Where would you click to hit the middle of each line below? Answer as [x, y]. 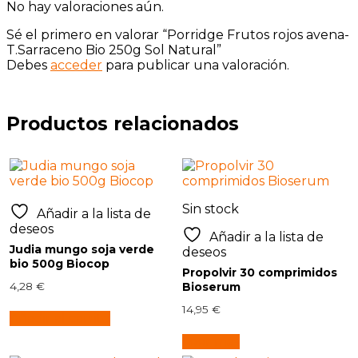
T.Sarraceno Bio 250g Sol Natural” [114, 50]
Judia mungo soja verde [82, 249]
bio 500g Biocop [60, 263]
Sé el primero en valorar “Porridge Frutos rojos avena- [178, 34]
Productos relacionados [123, 123]
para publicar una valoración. [196, 65]
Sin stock [211, 209]
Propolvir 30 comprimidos [260, 272]
